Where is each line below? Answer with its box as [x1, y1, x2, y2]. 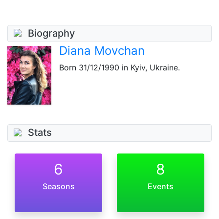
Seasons [42, 181, 75, 192]
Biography [28, 27, 75, 39]
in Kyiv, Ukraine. [119, 63, 180, 73]
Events [148, 181, 174, 192]
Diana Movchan [59, 44, 145, 58]
